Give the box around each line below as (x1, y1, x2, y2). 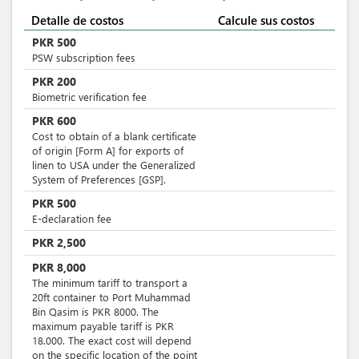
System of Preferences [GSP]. (32, 172, 166, 186)
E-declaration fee (32, 212, 111, 225)
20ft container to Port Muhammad (32, 290, 191, 304)
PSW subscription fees (32, 50, 135, 64)
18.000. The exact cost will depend (32, 333, 192, 347)
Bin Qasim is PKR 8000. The (32, 305, 159, 318)
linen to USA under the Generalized (32, 158, 196, 171)
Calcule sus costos (218, 12, 314, 28)
